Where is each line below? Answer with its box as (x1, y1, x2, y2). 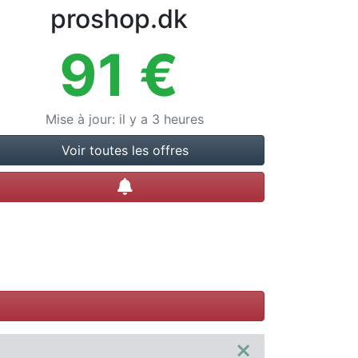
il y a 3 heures (119, 111, 204, 127)
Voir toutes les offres (61, 142, 189, 158)
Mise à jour (46, 111, 112, 127)
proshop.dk (50, 3, 188, 34)
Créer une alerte (131, 178, 230, 194)
